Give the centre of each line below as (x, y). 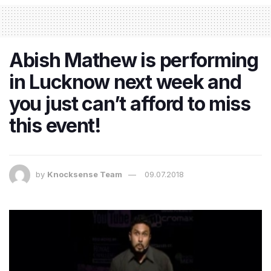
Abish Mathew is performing (134, 60)
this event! (55, 126)
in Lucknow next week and (125, 82)
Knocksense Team (85, 175)
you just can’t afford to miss (130, 104)
